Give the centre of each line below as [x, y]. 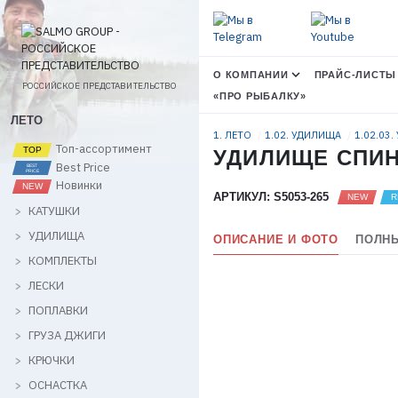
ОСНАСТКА [58, 385]
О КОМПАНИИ [251, 74]
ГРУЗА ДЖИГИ [67, 335]
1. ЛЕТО [234, 135]
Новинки [78, 186]
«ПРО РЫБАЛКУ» [260, 96]
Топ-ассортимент [103, 149]
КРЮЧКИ [52, 360]
